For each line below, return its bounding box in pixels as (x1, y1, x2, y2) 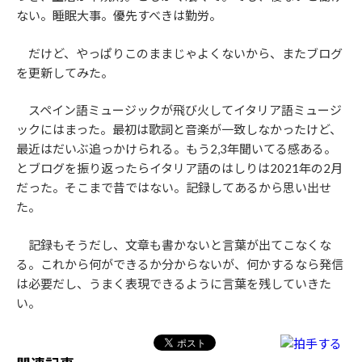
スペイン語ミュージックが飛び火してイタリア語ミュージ (16, 103, 342, 117)
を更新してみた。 (16, 65, 113, 80)
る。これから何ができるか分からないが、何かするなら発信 (16, 256, 343, 271)
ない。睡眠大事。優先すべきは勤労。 (16, 8, 221, 23)
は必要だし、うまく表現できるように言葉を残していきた (16, 276, 331, 291)
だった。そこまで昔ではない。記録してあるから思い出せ (16, 180, 331, 195)
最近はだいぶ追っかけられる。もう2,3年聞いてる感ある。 (16, 141, 336, 156)
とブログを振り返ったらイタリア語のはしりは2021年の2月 (16, 161, 343, 175)
